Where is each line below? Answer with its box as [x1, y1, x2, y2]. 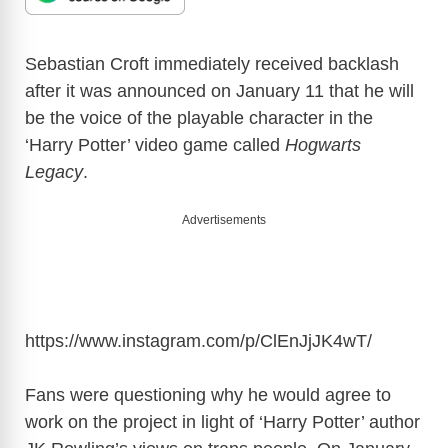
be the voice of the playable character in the [25, 107, 373, 128]
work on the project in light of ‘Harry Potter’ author [25, 411, 420, 432]
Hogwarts [285, 134, 361, 155]
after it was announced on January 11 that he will [25, 80, 414, 101]
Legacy [25, 161, 83, 182]
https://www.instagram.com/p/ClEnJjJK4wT [25, 330, 367, 351]
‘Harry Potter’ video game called [25, 134, 285, 155]
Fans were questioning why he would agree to [25, 384, 391, 405]
